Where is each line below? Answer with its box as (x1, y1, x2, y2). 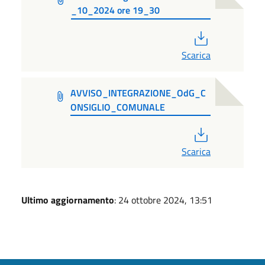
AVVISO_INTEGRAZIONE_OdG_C (70, 85, 206, 100)
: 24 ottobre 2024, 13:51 (114, 193, 212, 208)
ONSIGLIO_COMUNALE (70, 99, 166, 114)
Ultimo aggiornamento (21, 193, 114, 208)
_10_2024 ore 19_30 (70, 2, 160, 17)
